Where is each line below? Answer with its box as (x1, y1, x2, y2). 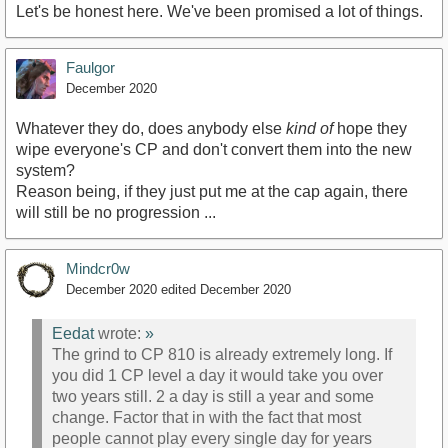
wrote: (94, 325, 145, 343)
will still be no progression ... (16, 203, 216, 221)
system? (16, 161, 75, 179)
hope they (333, 119, 407, 137)
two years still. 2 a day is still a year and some (52, 388, 374, 406)
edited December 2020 (161, 281, 291, 297)
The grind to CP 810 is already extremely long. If (52, 346, 392, 364)
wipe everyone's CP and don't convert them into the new (16, 140, 412, 158)
